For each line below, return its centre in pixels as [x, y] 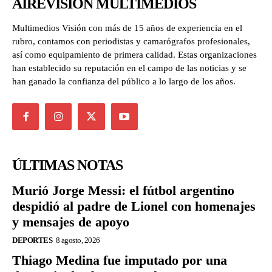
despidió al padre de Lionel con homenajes [134, 206]
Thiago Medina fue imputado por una [120, 260]
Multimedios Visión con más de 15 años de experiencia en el [127, 28]
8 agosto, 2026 [78, 240]
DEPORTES [32, 240]
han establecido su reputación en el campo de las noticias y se [129, 68]
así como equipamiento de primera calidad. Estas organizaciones [134, 55]
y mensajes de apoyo [71, 222]
